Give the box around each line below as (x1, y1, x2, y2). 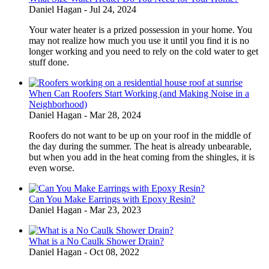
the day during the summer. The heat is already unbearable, (29, 141, 252, 152)
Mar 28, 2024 (89, 110, 141, 121)
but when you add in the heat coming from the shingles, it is (29, 152, 255, 163)
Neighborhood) (29, 99, 87, 110)
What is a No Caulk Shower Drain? (29, 236, 164, 247)
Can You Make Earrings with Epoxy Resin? (29, 194, 195, 205)
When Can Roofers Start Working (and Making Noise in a (29, 88, 249, 99)
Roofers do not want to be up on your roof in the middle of (29, 130, 251, 141)
